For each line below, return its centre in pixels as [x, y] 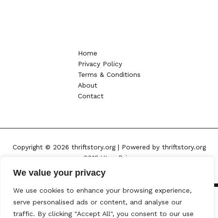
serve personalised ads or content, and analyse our [98, 202]
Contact [91, 96]
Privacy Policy [100, 64]
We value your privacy [59, 173]
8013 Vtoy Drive [109, 158]
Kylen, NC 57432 [109, 169]
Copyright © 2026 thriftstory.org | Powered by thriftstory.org [109, 147]
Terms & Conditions [109, 74]
